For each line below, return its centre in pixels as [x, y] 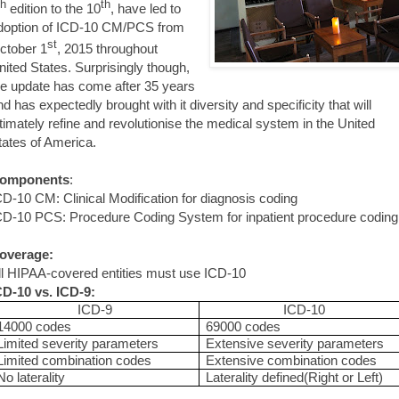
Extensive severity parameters [295, 343]
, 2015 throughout [107, 48]
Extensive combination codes [292, 360]
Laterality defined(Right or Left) [295, 377]
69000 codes [244, 326]
